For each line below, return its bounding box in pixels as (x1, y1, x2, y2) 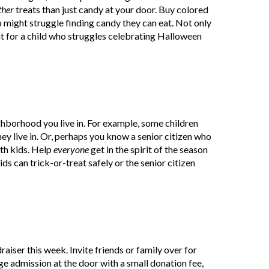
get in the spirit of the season (91, 144, 208, 156)
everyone (53, 144, 91, 156)
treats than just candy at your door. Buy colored (16, 4, 209, 16)
